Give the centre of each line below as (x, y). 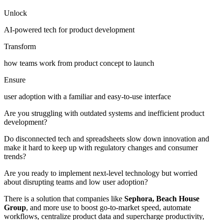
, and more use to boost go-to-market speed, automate (109, 207)
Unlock (15, 13)
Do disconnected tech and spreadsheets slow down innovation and (107, 138)
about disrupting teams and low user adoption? (78, 182)
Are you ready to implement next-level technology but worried (101, 173)
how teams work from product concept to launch (79, 63)
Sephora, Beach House (162, 198)
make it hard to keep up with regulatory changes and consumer (101, 147)
